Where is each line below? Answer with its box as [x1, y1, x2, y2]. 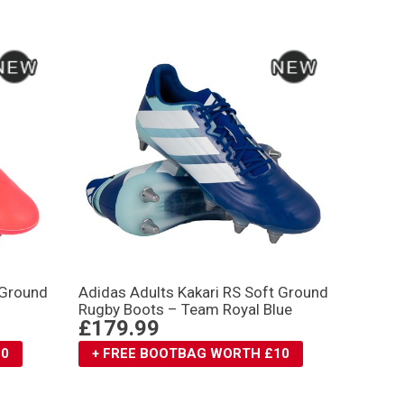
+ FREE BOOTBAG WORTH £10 [91, 344, 289, 362]
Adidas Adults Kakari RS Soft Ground [78, 282, 328, 301]
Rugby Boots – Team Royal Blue [78, 299, 292, 318]
